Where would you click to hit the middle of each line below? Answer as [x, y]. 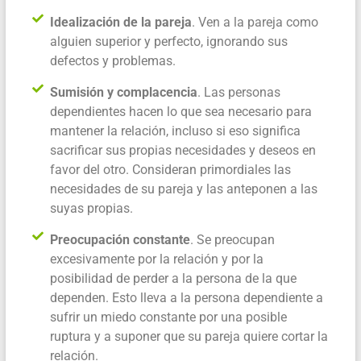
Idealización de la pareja [121, 23]
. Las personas [239, 93]
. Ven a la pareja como [255, 23]
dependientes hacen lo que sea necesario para [181, 112]
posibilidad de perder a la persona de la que [174, 279]
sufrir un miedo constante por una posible [169, 317]
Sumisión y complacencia [124, 93]
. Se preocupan [233, 240]
